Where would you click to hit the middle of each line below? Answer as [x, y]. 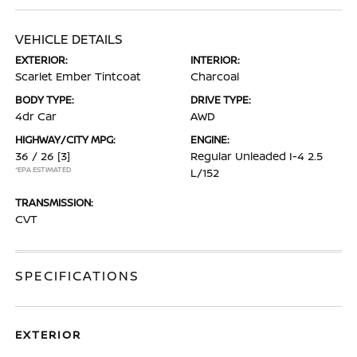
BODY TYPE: [45, 99]
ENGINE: [210, 139]
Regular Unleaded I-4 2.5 [257, 155]
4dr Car [36, 116]
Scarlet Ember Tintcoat [78, 76]
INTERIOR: [215, 59]
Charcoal [215, 76]
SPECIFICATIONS [78, 275]
